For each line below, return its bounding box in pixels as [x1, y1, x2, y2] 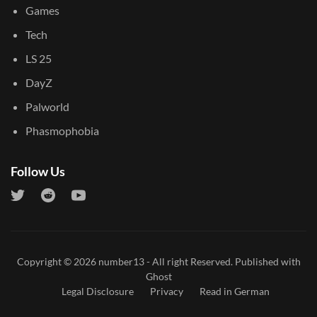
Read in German [200, 285, 270, 298]
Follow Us [11, 163, 65, 180]
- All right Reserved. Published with [144, 255, 301, 268]
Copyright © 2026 [16, 255, 98, 268]
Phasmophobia [25, 124, 99, 138]
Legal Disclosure [62, 285, 134, 298]
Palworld [25, 100, 69, 114]
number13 [98, 255, 144, 268]
